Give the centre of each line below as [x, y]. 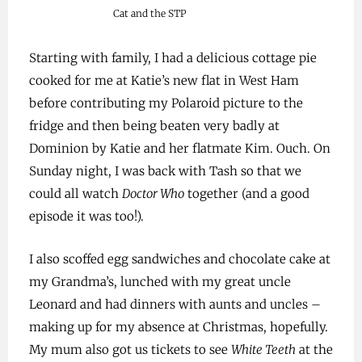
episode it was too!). [86, 216]
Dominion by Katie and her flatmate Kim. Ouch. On [179, 148]
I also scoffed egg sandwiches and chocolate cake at [179, 259]
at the [314, 349]
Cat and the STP [150, 13]
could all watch [75, 194]
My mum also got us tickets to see [130, 349]
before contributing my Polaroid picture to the [166, 103]
